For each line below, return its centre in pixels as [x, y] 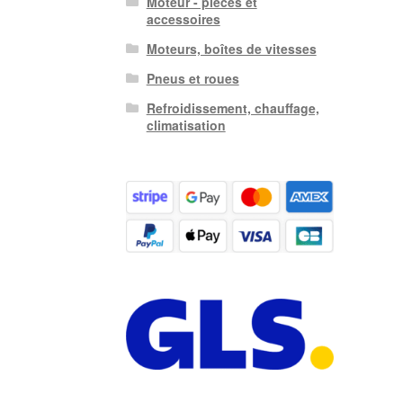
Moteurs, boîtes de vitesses [231, 49]
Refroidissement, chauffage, [233, 108]
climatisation [186, 125]
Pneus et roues [193, 79]
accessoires [183, 19]
